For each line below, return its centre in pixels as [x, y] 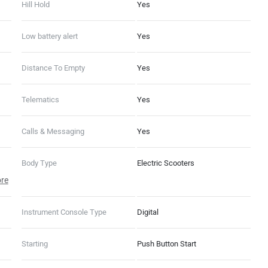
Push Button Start [166, 243]
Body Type [39, 163]
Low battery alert [49, 36]
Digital [147, 212]
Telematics [40, 99]
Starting [34, 243]
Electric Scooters [165, 163]
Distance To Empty [53, 68]
